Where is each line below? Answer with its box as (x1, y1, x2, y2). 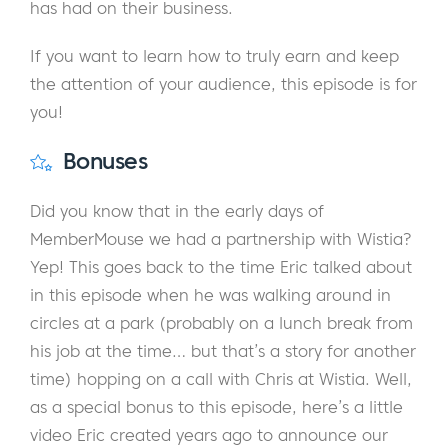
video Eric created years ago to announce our (30, 425, 388, 446)
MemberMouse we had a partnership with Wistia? (30, 229, 412, 250)
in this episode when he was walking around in (30, 285, 391, 306)
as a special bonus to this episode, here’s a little (30, 397, 403, 418)
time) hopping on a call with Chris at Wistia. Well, (30, 369, 412, 390)
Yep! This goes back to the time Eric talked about (30, 257, 412, 278)
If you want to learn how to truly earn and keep (30, 46, 399, 67)
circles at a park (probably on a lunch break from (30, 313, 413, 334)
